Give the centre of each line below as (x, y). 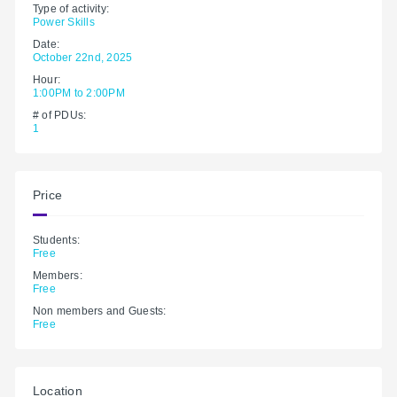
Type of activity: (71, 8)
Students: (57, 240)
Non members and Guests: (100, 311)
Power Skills (64, 22)
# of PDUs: (60, 115)
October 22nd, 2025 (83, 57)
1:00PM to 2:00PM (79, 93)
